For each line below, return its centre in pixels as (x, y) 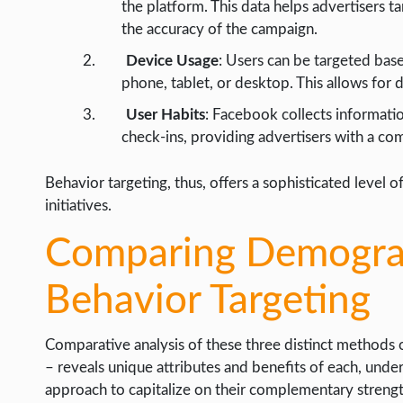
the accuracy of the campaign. (219, 30)
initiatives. (78, 206)
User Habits (166, 115)
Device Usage (173, 61)
